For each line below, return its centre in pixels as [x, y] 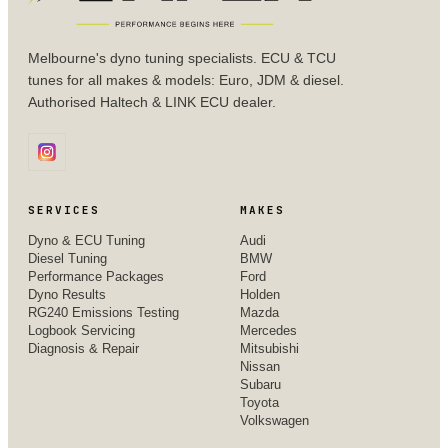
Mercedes [268, 330]
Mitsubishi [269, 348]
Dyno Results [67, 294]
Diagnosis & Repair [83, 348]
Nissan [260, 366]
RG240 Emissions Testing [103, 312]
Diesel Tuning [67, 258]
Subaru [260, 384]
